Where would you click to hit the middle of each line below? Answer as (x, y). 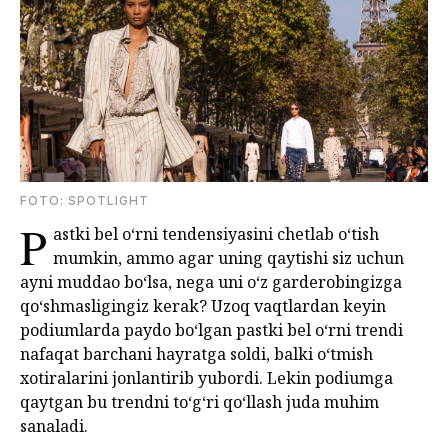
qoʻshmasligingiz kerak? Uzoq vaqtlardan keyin (203, 306)
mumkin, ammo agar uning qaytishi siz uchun (228, 258)
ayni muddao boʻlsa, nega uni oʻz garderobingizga (211, 282)
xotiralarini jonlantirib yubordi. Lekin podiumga (206, 378)
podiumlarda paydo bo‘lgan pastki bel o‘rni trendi (211, 330)
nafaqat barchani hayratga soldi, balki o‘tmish (196, 354)
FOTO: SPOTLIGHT (84, 201)
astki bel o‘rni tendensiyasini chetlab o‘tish (216, 234)
